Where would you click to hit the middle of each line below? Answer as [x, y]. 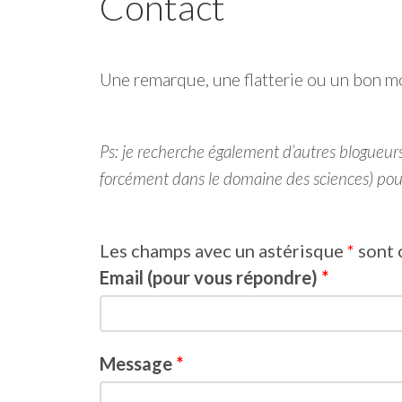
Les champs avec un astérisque [223, 251]
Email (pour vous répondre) [210, 278]
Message [138, 364]
